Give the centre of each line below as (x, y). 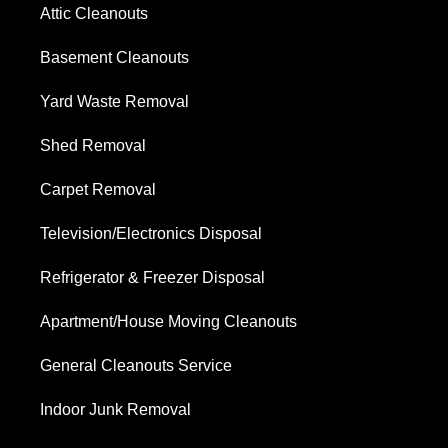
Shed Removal (93, 146)
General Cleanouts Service (136, 366)
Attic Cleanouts (94, 14)
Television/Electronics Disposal (151, 234)
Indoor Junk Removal (115, 410)
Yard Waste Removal (114, 102)
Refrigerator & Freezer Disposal (152, 278)
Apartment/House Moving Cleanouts (168, 322)
